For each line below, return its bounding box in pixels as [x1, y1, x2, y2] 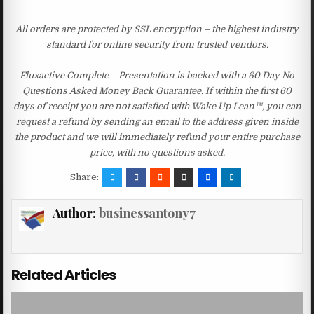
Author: [52, 204, 99, 221]
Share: [70, 171, 101, 182]
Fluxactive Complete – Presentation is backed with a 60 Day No [20, 69, 294, 81]
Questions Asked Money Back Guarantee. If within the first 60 [22, 85, 292, 96]
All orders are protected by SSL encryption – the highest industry [15, 23, 299, 34]
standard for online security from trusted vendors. [46, 39, 268, 50]
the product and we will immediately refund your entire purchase [14, 131, 300, 142]
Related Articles [11, 264, 116, 285]
